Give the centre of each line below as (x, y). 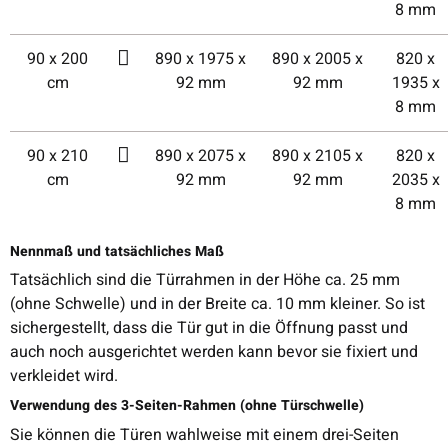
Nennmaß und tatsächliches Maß (117, 251)
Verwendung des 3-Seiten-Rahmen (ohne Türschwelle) (187, 406)
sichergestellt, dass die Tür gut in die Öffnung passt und (209, 328)
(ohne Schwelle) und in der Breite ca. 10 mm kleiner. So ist (217, 304)
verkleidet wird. (64, 376)
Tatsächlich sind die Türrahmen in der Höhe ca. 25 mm (205, 280)
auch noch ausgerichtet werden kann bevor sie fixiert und (214, 352)
